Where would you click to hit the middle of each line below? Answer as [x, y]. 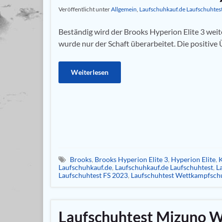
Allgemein [124, 9]
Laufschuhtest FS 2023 [93, 175]
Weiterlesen [90, 72]
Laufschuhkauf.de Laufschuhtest [164, 167]
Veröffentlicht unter [85, 9]
